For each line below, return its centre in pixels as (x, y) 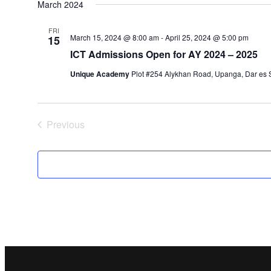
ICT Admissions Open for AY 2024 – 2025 (164, 54)
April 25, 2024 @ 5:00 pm (207, 37)
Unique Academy (100, 74)
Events (80, 137)
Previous (65, 124)
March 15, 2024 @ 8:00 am (114, 37)
